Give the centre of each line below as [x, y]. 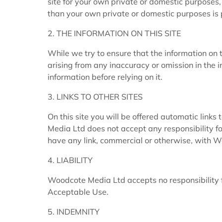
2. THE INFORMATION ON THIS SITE [114, 33]
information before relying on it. [105, 77]
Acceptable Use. [78, 192]
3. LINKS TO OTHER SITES [95, 97]
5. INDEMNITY [74, 212]
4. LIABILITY [70, 160]
